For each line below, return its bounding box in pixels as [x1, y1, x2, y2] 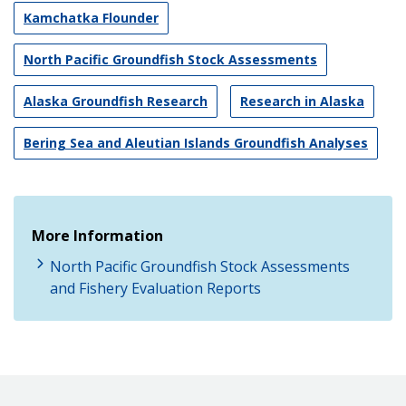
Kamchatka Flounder [24, 8, 159, 26]
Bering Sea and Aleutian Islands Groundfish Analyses [24, 133, 368, 151]
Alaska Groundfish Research [24, 92, 208, 110]
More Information [32, 225, 163, 246]
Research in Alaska [240, 92, 364, 110]
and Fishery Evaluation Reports [50, 277, 261, 298]
